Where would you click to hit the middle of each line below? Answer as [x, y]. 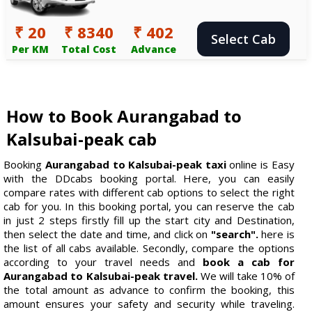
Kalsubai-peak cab [82, 139]
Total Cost [89, 49]
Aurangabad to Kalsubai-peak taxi [136, 164]
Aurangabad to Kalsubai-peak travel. [101, 275]
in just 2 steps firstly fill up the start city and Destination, [149, 220]
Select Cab [243, 39]
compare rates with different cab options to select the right [149, 192]
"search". [234, 234]
